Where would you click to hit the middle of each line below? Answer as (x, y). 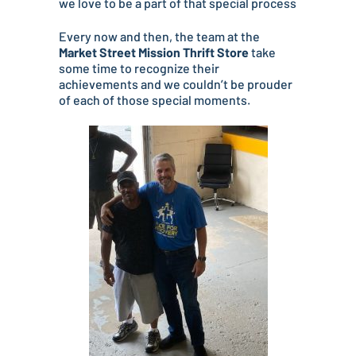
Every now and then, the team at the (159, 36)
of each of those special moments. (155, 100)
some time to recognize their (139, 68)
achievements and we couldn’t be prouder (176, 84)
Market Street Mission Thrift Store (154, 52)
